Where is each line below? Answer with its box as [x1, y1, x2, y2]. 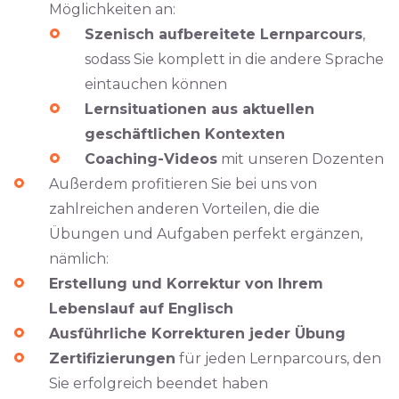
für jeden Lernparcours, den [175, 350, 381, 367]
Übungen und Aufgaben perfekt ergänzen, [49, 225, 362, 242]
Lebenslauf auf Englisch [49, 300, 233, 317]
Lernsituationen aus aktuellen [85, 101, 314, 118]
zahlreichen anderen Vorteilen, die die [49, 200, 320, 217]
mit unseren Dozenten [217, 151, 384, 167]
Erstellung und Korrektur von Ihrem [49, 275, 323, 292]
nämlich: [49, 250, 109, 267]
